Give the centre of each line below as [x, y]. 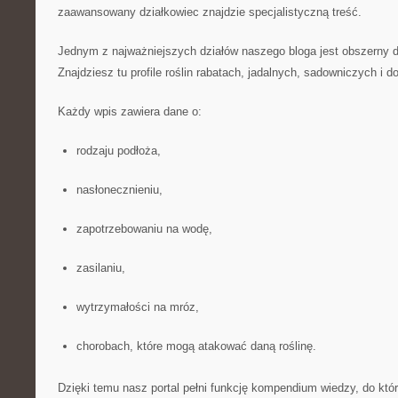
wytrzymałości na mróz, [137, 307]
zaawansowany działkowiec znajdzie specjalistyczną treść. [210, 12]
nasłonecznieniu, [119, 190]
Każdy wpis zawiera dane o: [130, 111]
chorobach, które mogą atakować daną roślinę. [196, 346]
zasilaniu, [100, 268]
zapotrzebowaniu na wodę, [144, 229]
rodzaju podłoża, [118, 151]
